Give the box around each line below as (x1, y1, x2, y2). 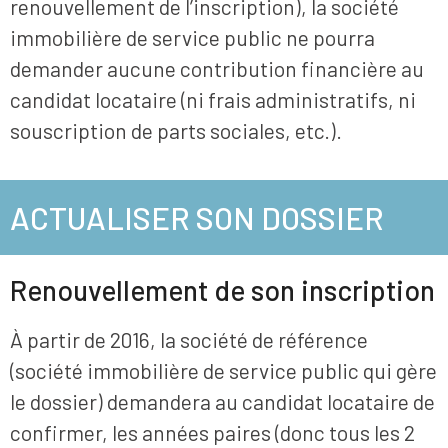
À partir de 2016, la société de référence (10, 326, 368, 352)
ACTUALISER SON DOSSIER (10, 198, 384, 236)
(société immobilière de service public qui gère (10, 357, 437, 383)
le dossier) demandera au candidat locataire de (10, 388, 435, 414)
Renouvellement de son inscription (10, 272, 435, 307)
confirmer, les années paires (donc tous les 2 (10, 419, 415, 445)
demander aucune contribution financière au (10, 55, 424, 81)
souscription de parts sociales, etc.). (10, 117, 342, 143)
